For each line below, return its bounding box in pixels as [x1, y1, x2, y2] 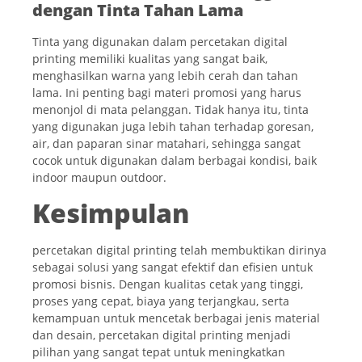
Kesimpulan [32, 195, 189, 230]
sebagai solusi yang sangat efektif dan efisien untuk [32, 259, 313, 275]
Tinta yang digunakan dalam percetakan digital [32, 34, 288, 50]
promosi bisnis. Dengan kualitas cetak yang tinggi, [32, 276, 303, 292]
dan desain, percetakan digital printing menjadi [32, 326, 291, 343]
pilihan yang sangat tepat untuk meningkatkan [32, 343, 285, 360]
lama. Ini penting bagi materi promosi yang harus [32, 85, 301, 101]
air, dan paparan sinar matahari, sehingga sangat [32, 136, 301, 152]
